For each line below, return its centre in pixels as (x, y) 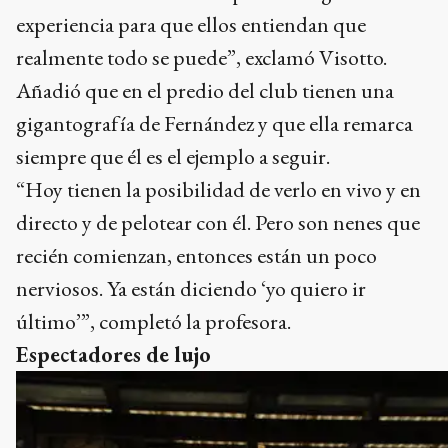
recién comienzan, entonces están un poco (196, 255)
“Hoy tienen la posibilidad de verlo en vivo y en (218, 189)
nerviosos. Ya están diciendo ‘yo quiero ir (191, 288)
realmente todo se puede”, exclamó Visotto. (201, 57)
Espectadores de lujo (113, 354)
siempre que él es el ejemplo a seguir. (173, 156)
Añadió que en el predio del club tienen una (205, 90)
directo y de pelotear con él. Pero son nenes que (218, 222)
